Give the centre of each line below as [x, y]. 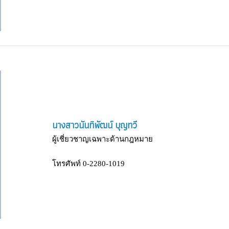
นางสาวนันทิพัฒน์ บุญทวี [95, 125]
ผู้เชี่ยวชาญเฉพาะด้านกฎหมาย [102, 139]
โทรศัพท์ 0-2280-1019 [88, 163]
